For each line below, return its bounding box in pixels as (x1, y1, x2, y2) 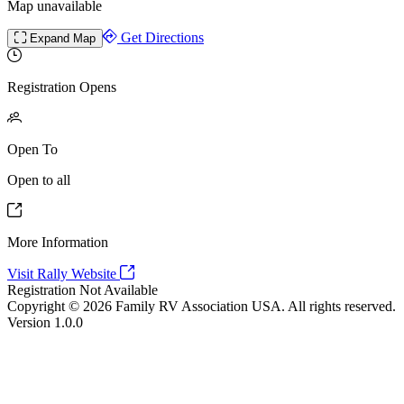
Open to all (7, 171, 70, 188)
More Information (7, 234, 108, 250)
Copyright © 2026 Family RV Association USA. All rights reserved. (7, 298, 396, 314)
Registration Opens (7, 78, 116, 95)
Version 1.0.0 (7, 314, 83, 330)
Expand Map (26, 31, 96, 45)
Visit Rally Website (7, 265, 120, 281)
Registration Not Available (7, 281, 158, 298)
